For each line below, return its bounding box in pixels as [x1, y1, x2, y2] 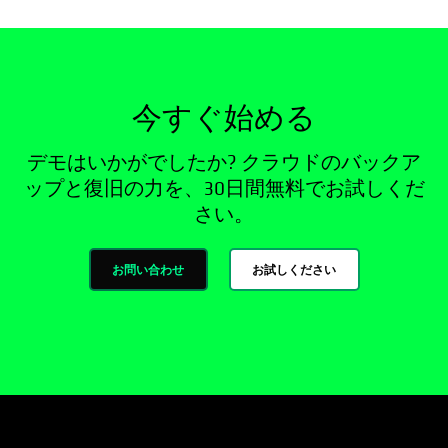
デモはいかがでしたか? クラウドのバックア [27, 150, 421, 176]
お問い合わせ [112, 260, 184, 278]
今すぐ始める [132, 101, 316, 138]
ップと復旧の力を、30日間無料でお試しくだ [23, 176, 425, 202]
